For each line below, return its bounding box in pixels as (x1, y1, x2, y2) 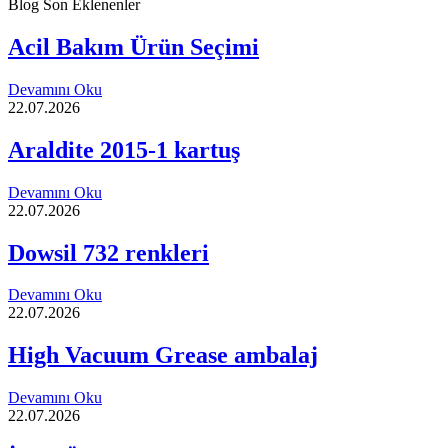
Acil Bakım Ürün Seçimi (8, 33, 259, 60)
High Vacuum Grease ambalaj (8, 342, 318, 369)
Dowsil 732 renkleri (8, 239, 209, 266)
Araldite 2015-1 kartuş (8, 136, 240, 163)
